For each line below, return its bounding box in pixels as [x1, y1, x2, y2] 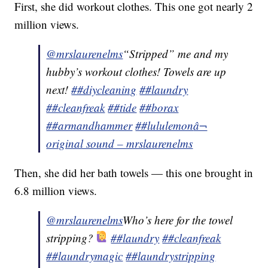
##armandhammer [46, 118, 133, 133]
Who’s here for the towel [123, 212, 233, 228]
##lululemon [135, 118, 194, 133]
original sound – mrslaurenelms [46, 136, 193, 151]
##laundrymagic [46, 248, 123, 264]
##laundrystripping [126, 248, 216, 264]
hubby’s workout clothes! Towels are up [46, 64, 227, 80]
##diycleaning [71, 82, 137, 98]
